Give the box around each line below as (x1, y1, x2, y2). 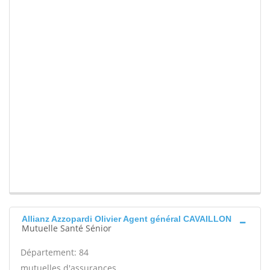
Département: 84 (20, 246, 89, 259)
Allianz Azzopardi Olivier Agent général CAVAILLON (22, 214, 231, 224)
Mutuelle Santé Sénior (22, 222, 111, 234)
